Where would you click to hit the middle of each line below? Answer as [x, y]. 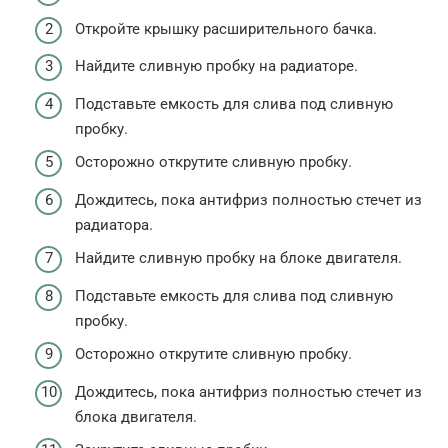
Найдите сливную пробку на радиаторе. [216, 66]
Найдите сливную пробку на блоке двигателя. [238, 258]
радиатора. [114, 224]
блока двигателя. [136, 416]
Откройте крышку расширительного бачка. [226, 28]
